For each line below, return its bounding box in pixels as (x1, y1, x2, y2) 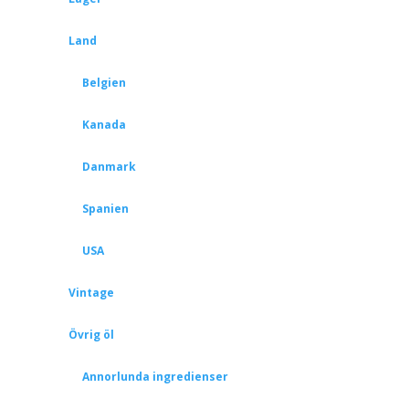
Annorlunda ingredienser (81, 369, 228, 384)
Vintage (68, 285, 114, 300)
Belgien (81, 75, 126, 90)
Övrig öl (68, 327, 114, 342)
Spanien (81, 201, 129, 216)
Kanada (81, 117, 126, 132)
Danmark (81, 159, 136, 174)
